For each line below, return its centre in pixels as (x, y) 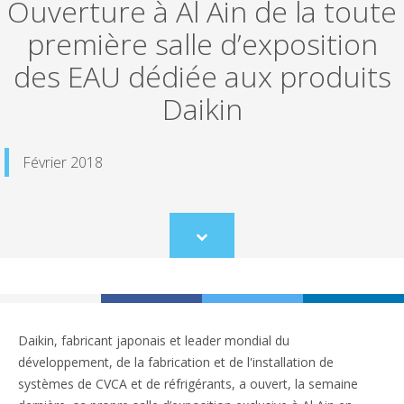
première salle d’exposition (202, 43)
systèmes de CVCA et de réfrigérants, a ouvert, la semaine (188, 383)
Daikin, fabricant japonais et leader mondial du (154, 340)
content (221, 275)
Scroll (216, 242)
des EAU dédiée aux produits (202, 76)
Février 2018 (63, 162)
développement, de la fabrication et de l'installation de (176, 362)
